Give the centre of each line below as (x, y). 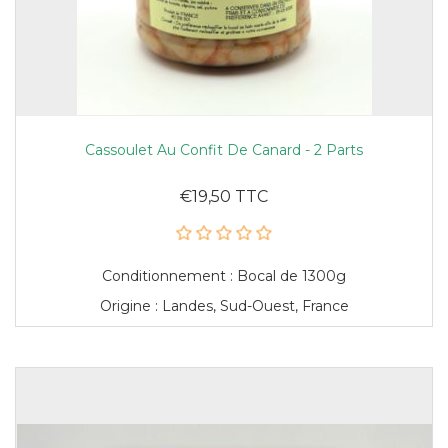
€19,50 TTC (223, 196)
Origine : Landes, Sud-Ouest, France (224, 305)
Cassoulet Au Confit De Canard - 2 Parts (224, 149)
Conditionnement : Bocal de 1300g (224, 275)
